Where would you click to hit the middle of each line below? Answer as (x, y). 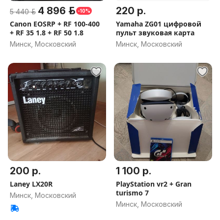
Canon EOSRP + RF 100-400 (55, 24)
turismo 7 (132, 193)
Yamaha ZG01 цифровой (159, 24)
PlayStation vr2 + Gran (154, 184)
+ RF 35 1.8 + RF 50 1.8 (47, 33)
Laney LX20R (31, 184)
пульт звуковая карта (155, 33)
